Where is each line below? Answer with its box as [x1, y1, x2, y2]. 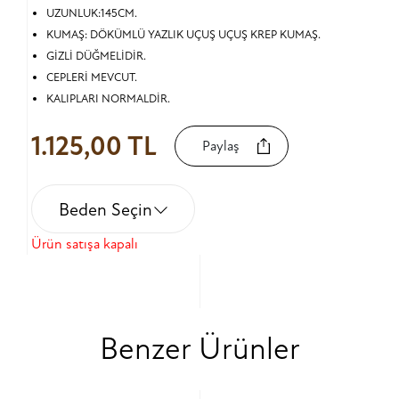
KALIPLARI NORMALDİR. [45, 92, 170, 106]
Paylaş [201, 137, 240, 155]
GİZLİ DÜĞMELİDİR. [45, 49, 146, 63]
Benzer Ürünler [99, 330, 300, 369]
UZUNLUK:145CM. [45, 6, 137, 20]
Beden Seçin [58, 199, 152, 221]
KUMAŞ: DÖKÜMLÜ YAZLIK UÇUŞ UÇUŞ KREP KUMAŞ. [45, 28, 321, 42]
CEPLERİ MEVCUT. [45, 70, 137, 85]
